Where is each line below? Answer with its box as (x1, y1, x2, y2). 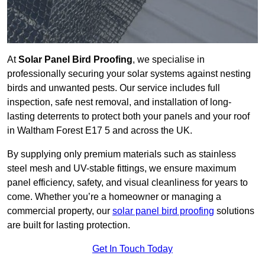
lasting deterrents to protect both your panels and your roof (7, 111, 250, 122)
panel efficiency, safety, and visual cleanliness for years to (7, 177, 248, 188)
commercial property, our (7, 206, 112, 216)
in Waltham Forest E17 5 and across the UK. (7, 125, 192, 136)
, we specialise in (132, 54, 205, 65)
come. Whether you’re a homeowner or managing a (7, 192, 221, 202)
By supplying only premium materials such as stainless (7, 149, 236, 160)
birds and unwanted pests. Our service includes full (7, 83, 220, 93)
